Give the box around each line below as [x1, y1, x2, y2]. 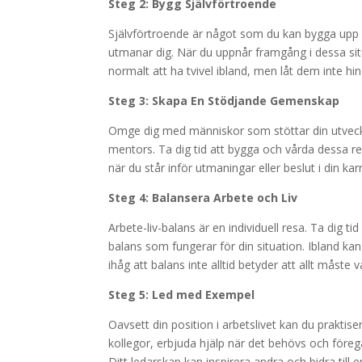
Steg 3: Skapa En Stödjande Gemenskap [108, 93, 340, 108]
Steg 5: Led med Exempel [108, 287, 255, 302]
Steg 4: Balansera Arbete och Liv [108, 190, 298, 205]
